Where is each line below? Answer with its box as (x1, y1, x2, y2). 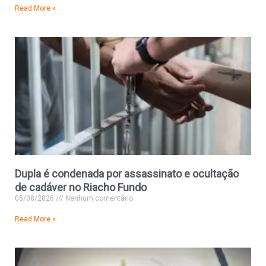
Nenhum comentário (64, 194, 133, 203)
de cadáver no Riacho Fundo (15, 181, 147, 194)
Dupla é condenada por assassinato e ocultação (15, 167, 239, 180)
